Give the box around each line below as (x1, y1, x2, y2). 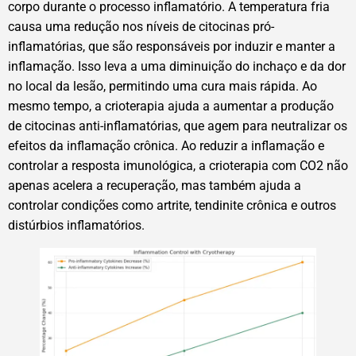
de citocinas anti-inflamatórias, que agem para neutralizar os (8, 118, 347, 133)
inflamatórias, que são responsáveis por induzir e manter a (8, 38, 335, 54)
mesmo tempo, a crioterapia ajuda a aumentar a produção (8, 98, 334, 114)
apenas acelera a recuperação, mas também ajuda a (8, 177, 301, 193)
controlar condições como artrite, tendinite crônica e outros (8, 197, 336, 213)
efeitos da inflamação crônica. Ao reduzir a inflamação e (8, 137, 324, 153)
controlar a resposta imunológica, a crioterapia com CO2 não (8, 157, 348, 173)
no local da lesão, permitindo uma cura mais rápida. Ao (8, 78, 317, 94)
